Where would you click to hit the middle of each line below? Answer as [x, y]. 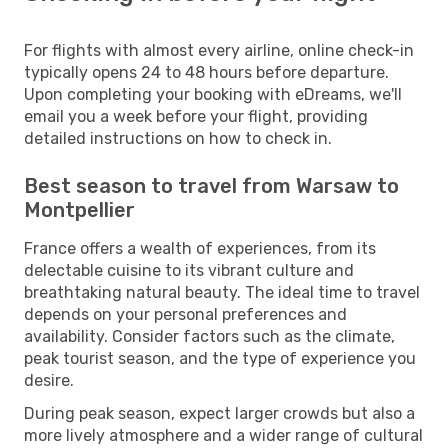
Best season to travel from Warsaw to [211, 185]
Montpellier [79, 209]
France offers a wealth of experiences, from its [200, 248]
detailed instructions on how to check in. [178, 138]
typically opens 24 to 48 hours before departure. [206, 72]
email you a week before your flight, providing [196, 116]
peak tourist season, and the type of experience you [220, 358]
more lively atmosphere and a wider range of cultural [223, 435]
